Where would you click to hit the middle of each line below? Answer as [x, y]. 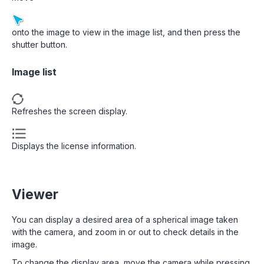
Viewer [35, 194]
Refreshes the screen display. [70, 111]
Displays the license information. [74, 146]
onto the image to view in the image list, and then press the [126, 32]
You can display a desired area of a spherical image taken [125, 220]
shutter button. [39, 44]
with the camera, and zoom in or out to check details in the [125, 232]
